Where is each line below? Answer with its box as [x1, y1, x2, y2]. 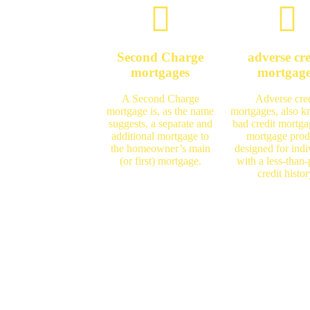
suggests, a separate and [108, 118, 212, 130]
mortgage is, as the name [107, 105, 215, 118]
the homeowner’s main [110, 143, 210, 155]
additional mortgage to [111, 130, 210, 143]
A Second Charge [121, 93, 199, 105]
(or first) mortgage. [119, 155, 201, 167]
